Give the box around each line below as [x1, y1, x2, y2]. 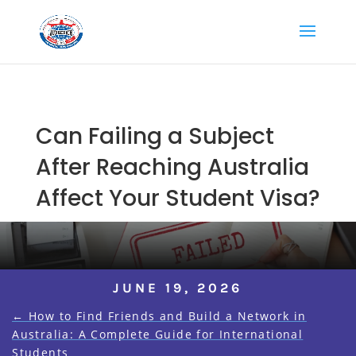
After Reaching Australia [35, 151, 309, 183]
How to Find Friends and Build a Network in [29, 308, 307, 323]
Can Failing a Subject [35, 120, 274, 152]
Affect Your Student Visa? [35, 182, 320, 214]
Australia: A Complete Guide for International [12, 326, 304, 342]
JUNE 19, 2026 [113, 279, 243, 296]
